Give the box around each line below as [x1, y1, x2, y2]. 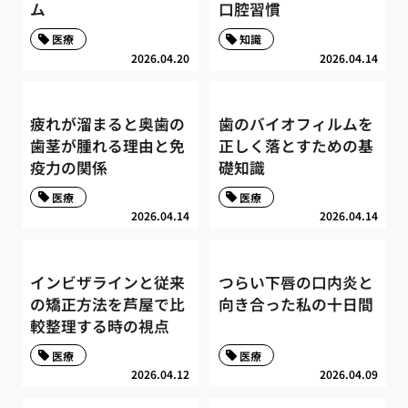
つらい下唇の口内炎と [218, 270, 373, 293]
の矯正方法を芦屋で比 [30, 292, 186, 315]
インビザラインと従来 [30, 270, 186, 293]
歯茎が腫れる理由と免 [30, 135, 186, 158]
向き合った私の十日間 [218, 292, 373, 315]
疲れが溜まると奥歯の [30, 113, 186, 136]
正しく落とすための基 [218, 135, 373, 158]
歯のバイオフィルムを [218, 113, 373, 136]
